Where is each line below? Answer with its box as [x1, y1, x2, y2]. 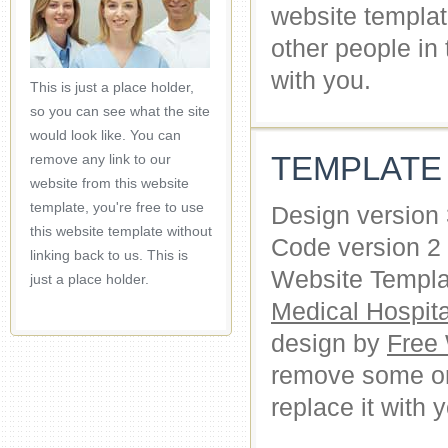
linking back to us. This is [30, 247, 188, 263]
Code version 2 [271, 233, 441, 261]
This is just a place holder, [30, 79, 194, 95]
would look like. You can [30, 127, 181, 143]
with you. [271, 66, 371, 94]
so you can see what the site [30, 103, 210, 119]
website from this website [30, 175, 189, 191]
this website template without [30, 223, 212, 239]
